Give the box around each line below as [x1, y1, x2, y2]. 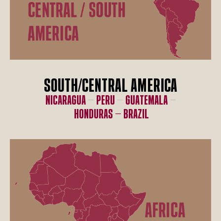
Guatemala [125, 93, 168, 108]
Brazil [123, 107, 149, 122]
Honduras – [74, 107, 123, 122]
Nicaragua [45, 93, 86, 108]
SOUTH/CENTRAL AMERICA [44, 75, 177, 96]
